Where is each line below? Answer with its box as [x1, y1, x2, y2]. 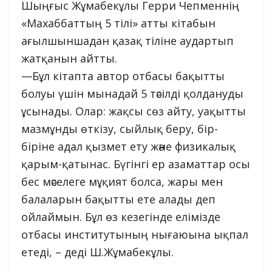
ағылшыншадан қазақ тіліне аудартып [21, 33, 234, 49]
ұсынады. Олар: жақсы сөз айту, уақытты [21, 104, 246, 119]
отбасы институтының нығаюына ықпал [21, 227, 248, 242]
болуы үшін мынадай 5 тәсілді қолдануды [21, 86, 243, 101]
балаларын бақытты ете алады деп [21, 192, 216, 207]
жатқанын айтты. [21, 51, 117, 66]
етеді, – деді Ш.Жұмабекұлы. [21, 245, 174, 260]
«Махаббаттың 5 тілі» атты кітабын [21, 16, 216, 31]
